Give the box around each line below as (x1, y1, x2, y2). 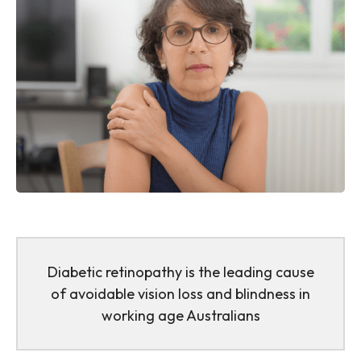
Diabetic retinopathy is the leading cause (47, 263, 314, 282)
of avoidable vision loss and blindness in (51, 284, 310, 304)
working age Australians (101, 306, 260, 326)
